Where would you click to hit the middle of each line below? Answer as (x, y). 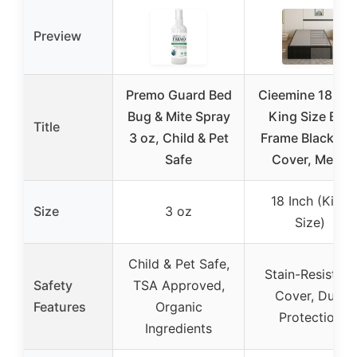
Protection (310, 317)
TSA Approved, (178, 285)
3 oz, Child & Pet (178, 137)
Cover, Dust (310, 295)
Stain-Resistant (310, 274)
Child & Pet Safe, (178, 263)
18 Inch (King (310, 200)
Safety (53, 285)
